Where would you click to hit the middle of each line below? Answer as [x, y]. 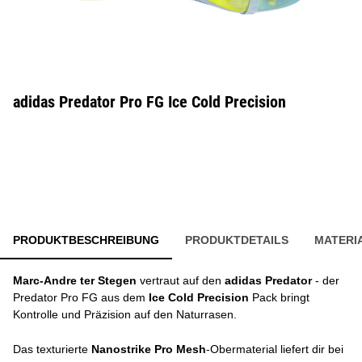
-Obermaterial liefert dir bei [275, 349]
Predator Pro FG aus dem [81, 297]
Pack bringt [279, 297]
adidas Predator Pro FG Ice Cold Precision [149, 102]
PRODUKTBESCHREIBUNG [86, 240]
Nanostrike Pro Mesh [149, 349]
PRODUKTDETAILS [237, 240]
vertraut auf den [181, 280]
